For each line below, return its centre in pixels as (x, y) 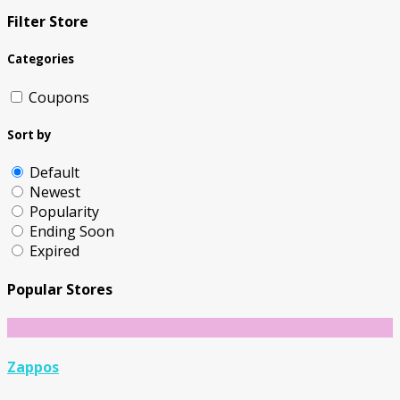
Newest (55, 192)
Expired (54, 250)
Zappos (33, 367)
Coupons (59, 97)
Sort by (29, 134)
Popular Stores (60, 290)
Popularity (64, 211)
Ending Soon (72, 231)
